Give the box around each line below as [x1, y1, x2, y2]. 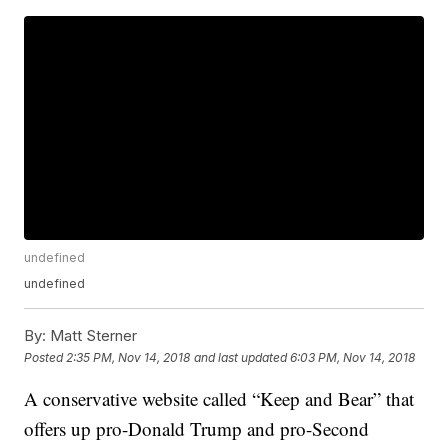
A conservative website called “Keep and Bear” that [24, 386, 415, 412]
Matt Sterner [46, 326, 138, 346]
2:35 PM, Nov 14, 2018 [66, 349, 191, 365]
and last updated [194, 349, 288, 365]
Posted [24, 349, 67, 365]
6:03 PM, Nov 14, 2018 [290, 349, 416, 365]
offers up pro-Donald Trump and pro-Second [24, 416, 370, 442]
